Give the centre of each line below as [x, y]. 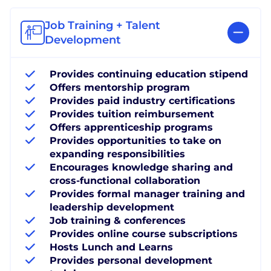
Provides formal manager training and [147, 194]
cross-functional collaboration [125, 180]
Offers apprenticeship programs [131, 127]
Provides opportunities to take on [135, 140]
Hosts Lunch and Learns [111, 247]
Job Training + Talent [103, 25]
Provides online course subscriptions [144, 233]
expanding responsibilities [117, 154]
